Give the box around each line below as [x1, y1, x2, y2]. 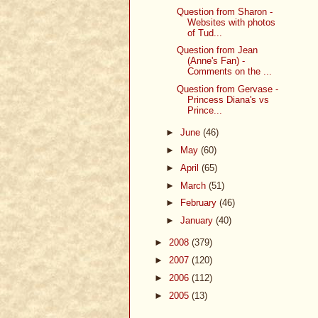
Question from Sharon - [177, 6, 273, 17]
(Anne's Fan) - [187, 55, 246, 67]
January [180, 215, 216, 226]
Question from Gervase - [177, 84, 279, 95]
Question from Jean [177, 45, 258, 56]
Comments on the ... [187, 66, 273, 77]
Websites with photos [187, 16, 276, 28]
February [180, 197, 219, 209]
